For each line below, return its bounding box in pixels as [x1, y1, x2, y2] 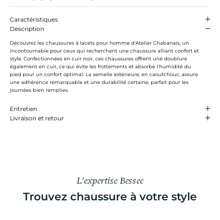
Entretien [10, 105, 37, 112]
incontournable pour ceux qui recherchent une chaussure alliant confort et [10, 47, 199, 54]
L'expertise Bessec [77, 176, 143, 186]
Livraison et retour [10, 114, 64, 122]
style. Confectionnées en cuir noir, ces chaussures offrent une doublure [10, 55, 187, 62]
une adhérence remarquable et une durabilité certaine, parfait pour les [10, 79, 189, 85]
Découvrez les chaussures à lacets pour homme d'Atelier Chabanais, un [10, 39, 189, 46]
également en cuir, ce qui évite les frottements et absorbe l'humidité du [10, 63, 191, 70]
